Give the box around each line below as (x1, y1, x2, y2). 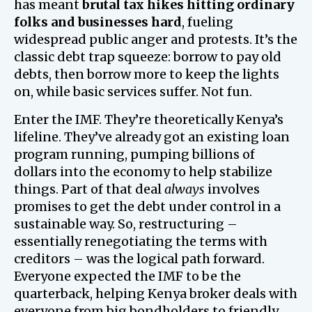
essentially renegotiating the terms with (14, 233, 267, 249)
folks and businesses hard (14, 13, 182, 30)
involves (205, 180, 260, 197)
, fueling (182, 13, 233, 30)
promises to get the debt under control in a (14, 198, 281, 214)
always (164, 180, 205, 197)
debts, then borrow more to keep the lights (14, 65, 279, 82)
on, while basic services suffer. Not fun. (14, 83, 252, 100)
